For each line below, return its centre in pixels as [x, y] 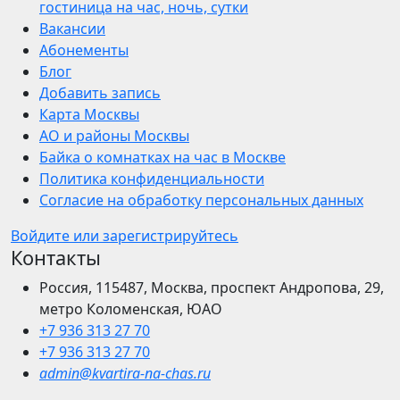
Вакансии [72, 29]
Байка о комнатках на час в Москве [162, 158]
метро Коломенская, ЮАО [131, 309]
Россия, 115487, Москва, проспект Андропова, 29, [212, 288]
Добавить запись [100, 93]
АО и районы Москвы [114, 136]
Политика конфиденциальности [152, 179]
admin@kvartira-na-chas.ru [125, 374]
